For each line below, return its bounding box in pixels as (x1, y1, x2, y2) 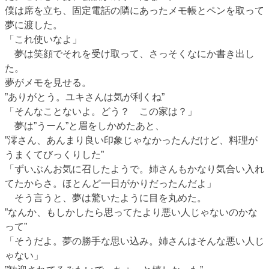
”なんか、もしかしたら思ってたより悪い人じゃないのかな (5, 207, 258, 217)
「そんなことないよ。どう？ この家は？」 (5, 106, 197, 116)
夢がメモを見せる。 (5, 77, 91, 88)
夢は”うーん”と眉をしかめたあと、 (5, 120, 165, 131)
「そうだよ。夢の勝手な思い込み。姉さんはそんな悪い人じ (5, 235, 264, 246)
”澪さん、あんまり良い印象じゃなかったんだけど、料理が (5, 134, 258, 145)
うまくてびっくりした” (5, 149, 104, 160)
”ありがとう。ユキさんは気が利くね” (5, 91, 165, 102)
